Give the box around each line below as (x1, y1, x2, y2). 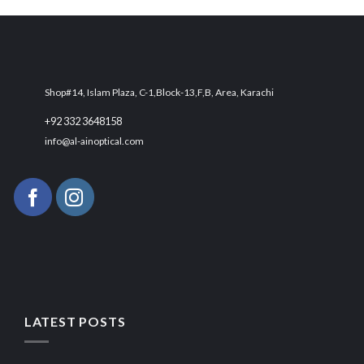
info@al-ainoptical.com (45, 135, 144, 148)
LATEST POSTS (24, 314, 126, 330)
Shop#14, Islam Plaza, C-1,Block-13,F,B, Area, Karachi (45, 86, 274, 99)
